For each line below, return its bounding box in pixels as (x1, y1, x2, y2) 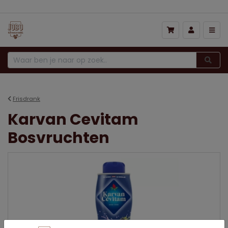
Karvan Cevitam (8, 108, 138, 130)
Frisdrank (13, 94, 40, 103)
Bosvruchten (8, 127, 109, 149)
